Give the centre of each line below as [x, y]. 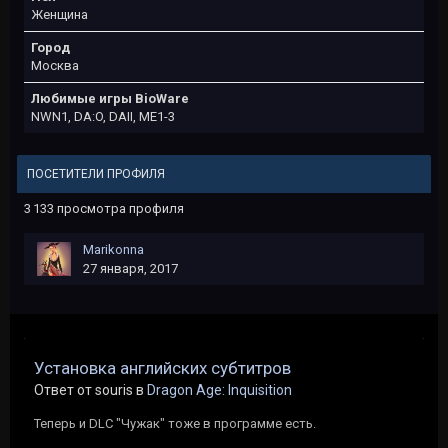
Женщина [59, 14]
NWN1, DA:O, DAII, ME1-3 [103, 116]
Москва [55, 65]
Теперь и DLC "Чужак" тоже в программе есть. [175, 423]
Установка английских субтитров [162, 368]
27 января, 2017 [130, 268]
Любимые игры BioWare [110, 98]
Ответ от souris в [90, 390]
